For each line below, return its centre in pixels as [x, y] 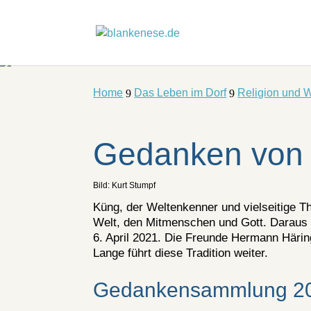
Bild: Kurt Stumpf [125, 185]
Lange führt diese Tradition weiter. [181, 253]
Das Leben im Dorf [180, 92]
